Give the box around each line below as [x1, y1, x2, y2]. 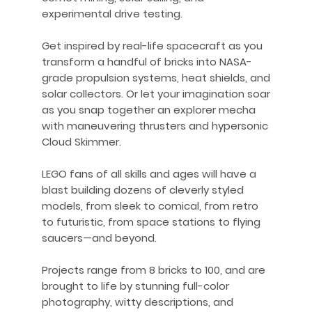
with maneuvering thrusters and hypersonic [42, 118, 268, 133]
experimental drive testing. [42, 6, 182, 21]
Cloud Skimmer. [42, 134, 121, 149]
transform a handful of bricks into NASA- [42, 54, 252, 69]
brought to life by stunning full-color [42, 279, 229, 293]
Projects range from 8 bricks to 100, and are [42, 263, 265, 277]
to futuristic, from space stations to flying [42, 214, 260, 229]
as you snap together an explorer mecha [42, 102, 256, 117]
